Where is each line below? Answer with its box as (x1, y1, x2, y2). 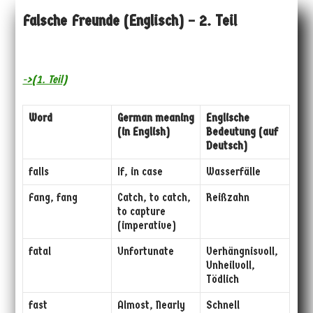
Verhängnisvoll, (206, 245, 279, 259)
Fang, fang (29, 191, 78, 205)
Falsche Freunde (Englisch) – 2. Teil (22, 12, 238, 31)
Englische (206, 111, 250, 125)
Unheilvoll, (206, 259, 256, 272)
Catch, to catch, (117, 191, 191, 205)
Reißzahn (206, 191, 250, 205)
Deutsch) (206, 139, 248, 153)
